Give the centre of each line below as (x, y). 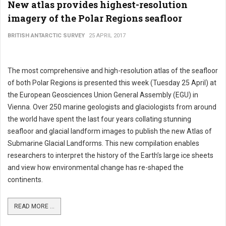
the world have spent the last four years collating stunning (99, 119)
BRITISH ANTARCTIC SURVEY (46, 36)
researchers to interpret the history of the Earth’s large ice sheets (110, 155)
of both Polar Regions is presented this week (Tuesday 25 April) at (112, 83)
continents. (25, 180)
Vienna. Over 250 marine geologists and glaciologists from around (112, 107)
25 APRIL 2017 (107, 36)
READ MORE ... (34, 206)
